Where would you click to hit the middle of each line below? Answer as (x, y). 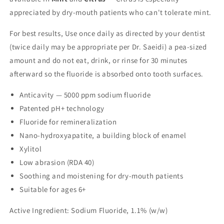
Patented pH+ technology (62, 108)
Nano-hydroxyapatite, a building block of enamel (103, 135)
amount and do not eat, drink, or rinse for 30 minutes (98, 60)
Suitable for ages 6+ (53, 189)
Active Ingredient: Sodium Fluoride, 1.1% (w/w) (89, 210)
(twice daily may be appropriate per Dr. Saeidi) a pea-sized (108, 46)
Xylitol (31, 148)
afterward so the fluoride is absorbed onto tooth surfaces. (106, 73)
